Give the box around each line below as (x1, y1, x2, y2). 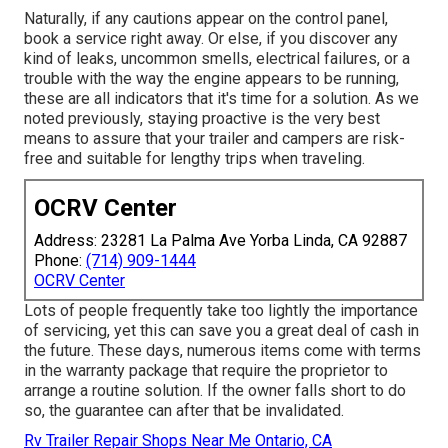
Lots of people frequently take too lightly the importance (24, 300, 418, 320)
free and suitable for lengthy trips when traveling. (24, 148, 365, 168)
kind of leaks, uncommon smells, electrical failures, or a (24, 48, 410, 68)
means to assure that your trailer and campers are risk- (24, 128, 405, 148)
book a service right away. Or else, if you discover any (24, 28, 398, 48)
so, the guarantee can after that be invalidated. (24, 400, 344, 420)
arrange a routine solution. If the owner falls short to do (24, 380, 406, 400)
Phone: (34, 250, 86, 270)
